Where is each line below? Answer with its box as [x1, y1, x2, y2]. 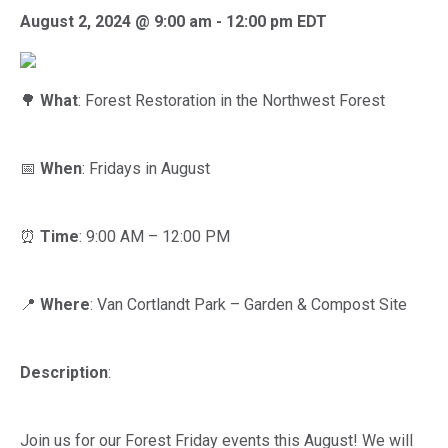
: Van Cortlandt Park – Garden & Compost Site [90, 295, 407, 314]
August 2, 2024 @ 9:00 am [20, 12, 212, 31]
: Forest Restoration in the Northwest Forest [78, 91, 385, 110]
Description [20, 363, 108, 382]
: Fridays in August [82, 159, 210, 178]
